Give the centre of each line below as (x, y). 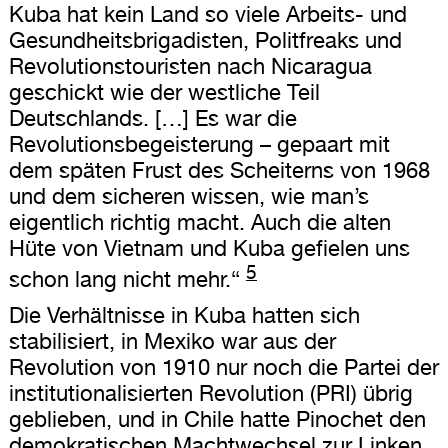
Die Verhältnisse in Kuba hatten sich (184, 314)
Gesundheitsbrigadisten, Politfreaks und (205, 40)
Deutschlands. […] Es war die (152, 118)
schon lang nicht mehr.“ (124, 279)
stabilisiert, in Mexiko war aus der (172, 340)
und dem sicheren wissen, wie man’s (188, 196)
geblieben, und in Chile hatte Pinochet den (217, 418)
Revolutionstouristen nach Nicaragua (190, 66)
